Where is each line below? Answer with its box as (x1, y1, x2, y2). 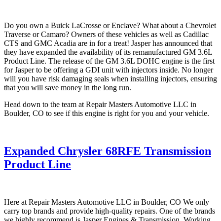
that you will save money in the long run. (4, 83, 131, 92)
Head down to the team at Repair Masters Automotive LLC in (4, 100, 196, 109)
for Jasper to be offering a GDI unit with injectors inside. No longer (4, 66, 213, 74)
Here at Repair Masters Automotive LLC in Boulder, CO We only (4, 198, 209, 207)
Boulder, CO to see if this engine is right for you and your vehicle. (4, 109, 209, 118)
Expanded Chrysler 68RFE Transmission (4, 145, 211, 158)
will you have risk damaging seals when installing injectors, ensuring (4, 74, 217, 83)
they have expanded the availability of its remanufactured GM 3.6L (4, 48, 212, 57)
